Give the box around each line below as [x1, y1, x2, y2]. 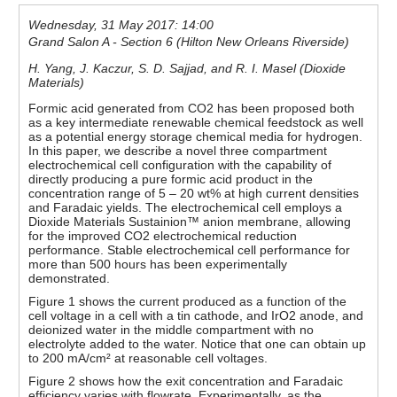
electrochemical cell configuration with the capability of [28, 157, 332, 172]
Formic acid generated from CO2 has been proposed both [28, 100, 355, 115]
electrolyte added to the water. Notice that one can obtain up [28, 336, 367, 351]
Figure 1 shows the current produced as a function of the [28, 293, 347, 308]
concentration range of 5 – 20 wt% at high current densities [28, 185, 360, 200]
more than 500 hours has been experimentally [28, 256, 288, 271]
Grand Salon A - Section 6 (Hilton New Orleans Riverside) [28, 35, 350, 50]
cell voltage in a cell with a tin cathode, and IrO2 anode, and [28, 307, 364, 323]
